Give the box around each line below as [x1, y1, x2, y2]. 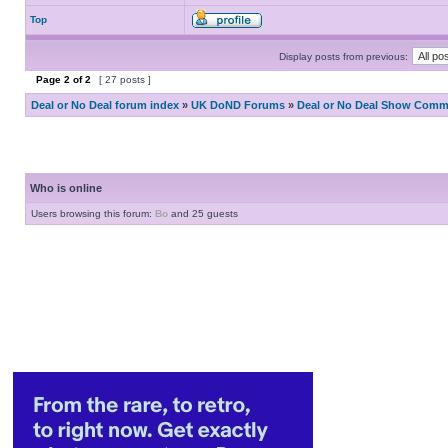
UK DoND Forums [191, 99, 285, 111]
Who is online [30, 182, 102, 194]
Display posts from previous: [279, 51, 408, 62]
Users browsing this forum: [31, 208, 155, 219]
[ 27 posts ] [96, 74, 154, 85]
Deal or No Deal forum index [31, 99, 179, 111]
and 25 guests [168, 208, 238, 219]
